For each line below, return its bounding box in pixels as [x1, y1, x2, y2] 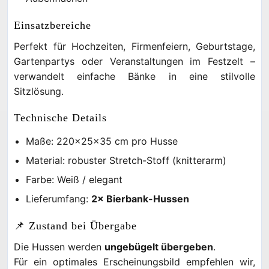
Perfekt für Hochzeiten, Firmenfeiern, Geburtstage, [14, 40, 255, 52]
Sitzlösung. [14, 85, 64, 97]
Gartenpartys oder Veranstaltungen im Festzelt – [14, 55, 255, 67]
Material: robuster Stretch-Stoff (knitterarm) [26, 154, 226, 166]
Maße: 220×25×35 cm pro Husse [26, 135, 178, 147]
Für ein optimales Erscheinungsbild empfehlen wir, [14, 256, 255, 268]
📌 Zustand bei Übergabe [14, 220, 137, 232]
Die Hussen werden [14, 241, 104, 253]
